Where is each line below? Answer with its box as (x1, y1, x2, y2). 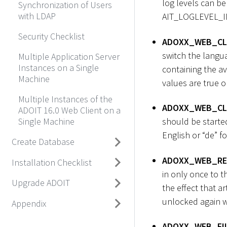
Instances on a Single (18, 61, 99, 73)
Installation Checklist (11, 156, 92, 168)
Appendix (11, 197, 46, 209)
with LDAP (18, 10, 56, 22)
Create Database (11, 136, 74, 147)
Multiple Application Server (18, 50, 120, 62)
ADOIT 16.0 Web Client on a (18, 104, 121, 116)
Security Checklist (18, 30, 85, 42)
